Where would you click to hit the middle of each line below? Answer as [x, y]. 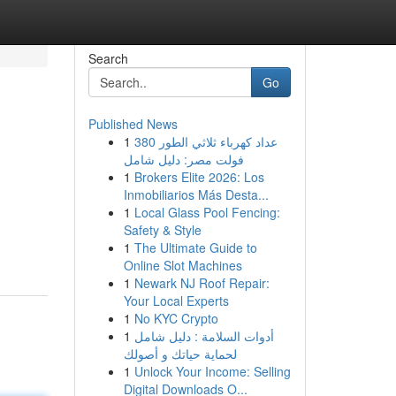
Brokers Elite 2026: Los [199, 177]
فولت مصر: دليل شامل [183, 159]
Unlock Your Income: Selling [212, 371]
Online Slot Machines [183, 265]
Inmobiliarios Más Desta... [196, 194]
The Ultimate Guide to [195, 247]
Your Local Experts [176, 301]
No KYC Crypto [176, 318]
